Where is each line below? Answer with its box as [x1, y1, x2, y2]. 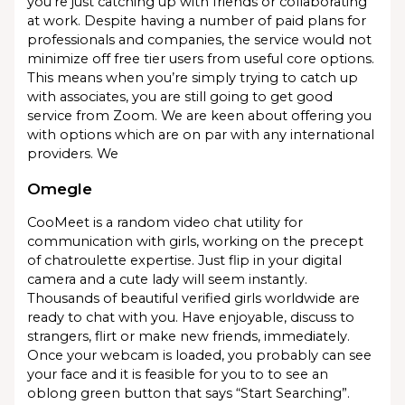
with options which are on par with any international [27, 127, 375, 144]
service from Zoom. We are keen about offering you [27, 108, 372, 125]
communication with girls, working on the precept [27, 233, 364, 250]
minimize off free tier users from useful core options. [27, 51, 375, 68]
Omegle [27, 179, 93, 199]
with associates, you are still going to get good [27, 89, 334, 106]
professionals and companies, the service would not [27, 32, 372, 49]
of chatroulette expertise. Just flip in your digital [27, 252, 343, 269]
